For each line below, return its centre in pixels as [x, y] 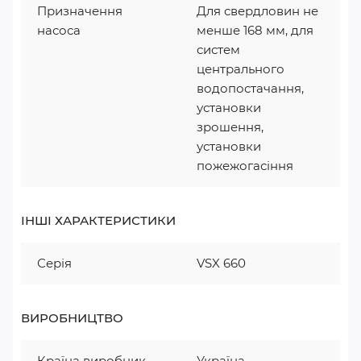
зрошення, [230, 127]
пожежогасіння [245, 166]
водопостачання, [250, 88]
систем [218, 50]
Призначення [80, 11]
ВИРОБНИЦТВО [72, 318]
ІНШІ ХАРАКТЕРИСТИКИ [98, 220]
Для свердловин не [257, 11]
